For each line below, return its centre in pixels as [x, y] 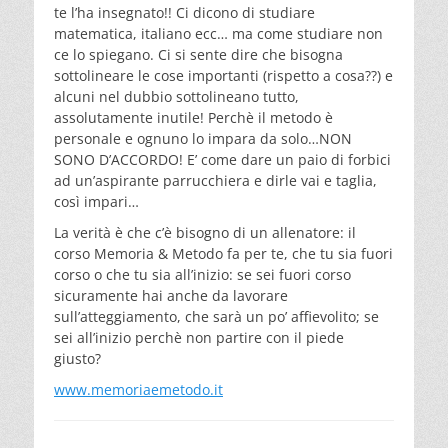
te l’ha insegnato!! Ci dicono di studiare [184, 12]
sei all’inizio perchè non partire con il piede [199, 337]
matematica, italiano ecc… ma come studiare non [218, 33]
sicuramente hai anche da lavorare [171, 295]
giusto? [77, 358]
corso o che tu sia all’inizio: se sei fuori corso [202, 274]
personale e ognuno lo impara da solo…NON [203, 138]
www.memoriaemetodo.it [138, 389]
